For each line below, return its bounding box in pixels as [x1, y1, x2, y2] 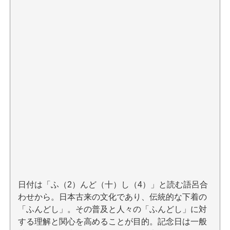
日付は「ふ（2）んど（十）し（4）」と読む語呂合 [17, 180, 208, 189]
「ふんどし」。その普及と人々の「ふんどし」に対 [17, 205, 207, 214]
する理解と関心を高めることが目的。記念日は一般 [17, 217, 207, 226]
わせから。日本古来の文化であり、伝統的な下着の [17, 193, 207, 201]
